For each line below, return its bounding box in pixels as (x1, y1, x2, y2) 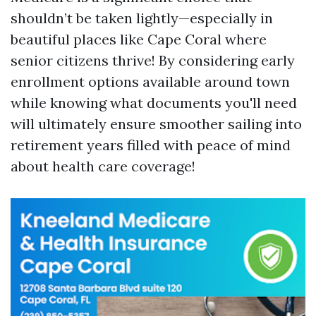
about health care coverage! (11, 157, 195, 175)
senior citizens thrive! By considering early (11, 51, 295, 69)
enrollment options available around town (11, 73, 290, 90)
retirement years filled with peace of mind (11, 136, 291, 154)
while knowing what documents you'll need (11, 94, 297, 111)
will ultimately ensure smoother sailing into (11, 115, 302, 133)
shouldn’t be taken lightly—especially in (11, 9, 273, 27)
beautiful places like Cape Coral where (11, 30, 267, 48)
